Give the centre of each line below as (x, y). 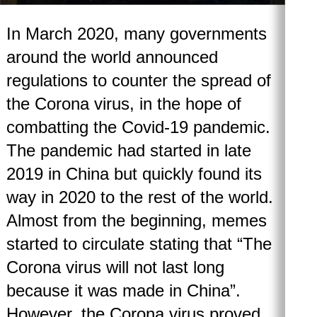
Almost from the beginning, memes (136, 220)
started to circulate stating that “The (139, 243)
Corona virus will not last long (115, 267)
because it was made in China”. (123, 290)
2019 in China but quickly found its (134, 173)
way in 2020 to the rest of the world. (139, 197)
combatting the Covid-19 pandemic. (138, 127)
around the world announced (112, 57)
